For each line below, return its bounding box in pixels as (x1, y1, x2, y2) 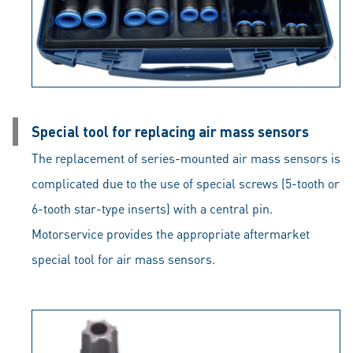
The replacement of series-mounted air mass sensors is (32, 149, 340, 166)
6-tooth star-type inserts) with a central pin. (32, 199, 273, 217)
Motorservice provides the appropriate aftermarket (32, 225, 310, 242)
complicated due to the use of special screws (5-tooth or (32, 174, 340, 191)
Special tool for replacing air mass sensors (32, 121, 309, 140)
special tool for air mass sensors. (32, 250, 215, 267)
